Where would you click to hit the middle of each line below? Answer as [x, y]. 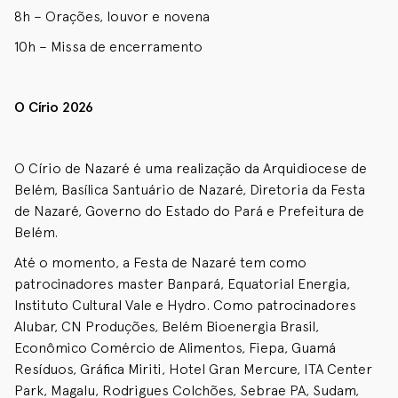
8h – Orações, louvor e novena [112, 16]
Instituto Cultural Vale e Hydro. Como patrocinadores [185, 305]
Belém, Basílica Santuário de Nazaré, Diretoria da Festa [190, 189]
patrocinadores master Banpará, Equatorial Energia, [182, 283]
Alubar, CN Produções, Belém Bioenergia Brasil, [167, 326]
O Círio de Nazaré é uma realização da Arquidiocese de [191, 168]
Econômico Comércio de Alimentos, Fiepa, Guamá [175, 347]
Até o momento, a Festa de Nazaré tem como [160, 262]
